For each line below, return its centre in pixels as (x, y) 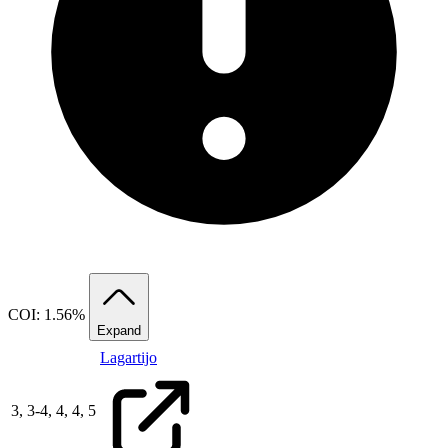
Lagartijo (128, 358)
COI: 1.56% (48, 315)
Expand (119, 331)
